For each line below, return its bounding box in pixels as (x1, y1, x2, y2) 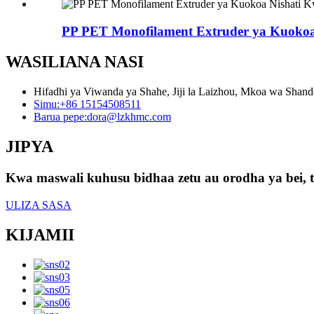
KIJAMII (6, 225, 74, 244)
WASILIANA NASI (6, 53, 144, 71)
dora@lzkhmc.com (87, 111, 171, 123)
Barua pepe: (34, 111, 87, 123)
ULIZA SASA (6, 198, 71, 211)
